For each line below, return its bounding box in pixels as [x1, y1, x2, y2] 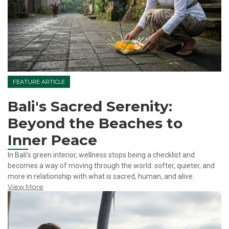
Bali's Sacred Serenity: [8, 97, 172, 115]
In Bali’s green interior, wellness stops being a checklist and [8, 150, 195, 159]
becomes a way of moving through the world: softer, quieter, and [8, 161, 215, 170]
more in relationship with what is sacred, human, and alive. [8, 172, 194, 180]
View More [8, 182, 43, 191]
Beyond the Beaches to [8, 114, 182, 132]
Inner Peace [8, 131, 97, 149]
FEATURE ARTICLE [13, 78, 65, 85]
